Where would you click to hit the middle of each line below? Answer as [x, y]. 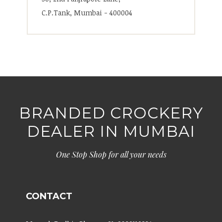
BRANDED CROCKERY [111, 113]
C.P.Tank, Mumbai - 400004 [87, 13]
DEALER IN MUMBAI [111, 132]
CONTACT [49, 196]
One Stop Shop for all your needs [111, 155]
